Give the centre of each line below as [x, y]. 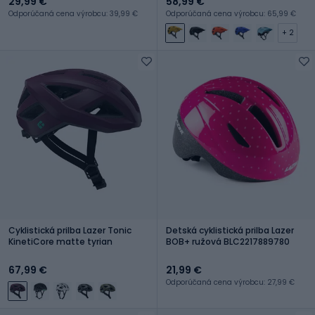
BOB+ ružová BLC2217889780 [228, 241]
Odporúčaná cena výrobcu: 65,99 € [231, 13]
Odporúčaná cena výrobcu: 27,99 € [230, 282]
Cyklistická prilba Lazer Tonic [70, 230]
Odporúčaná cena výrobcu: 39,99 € [73, 13]
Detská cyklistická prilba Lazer [230, 230]
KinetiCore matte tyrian [60, 241]
